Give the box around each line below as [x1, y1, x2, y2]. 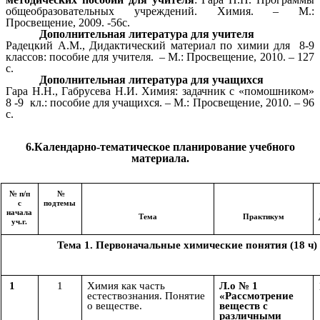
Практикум [242, 212, 284, 221]
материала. [131, 151, 189, 164]
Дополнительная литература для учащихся [39, 74, 264, 86]
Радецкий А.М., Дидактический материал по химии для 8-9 [6, 39, 314, 52]
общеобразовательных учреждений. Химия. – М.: [6, 5, 314, 18]
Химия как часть [87, 280, 165, 292]
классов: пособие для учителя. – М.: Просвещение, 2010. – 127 [6, 51, 314, 64]
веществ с [219, 300, 268, 312]
